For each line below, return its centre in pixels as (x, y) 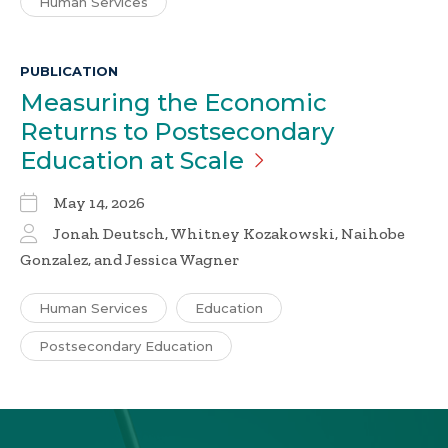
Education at (100, 161)
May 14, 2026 (99, 203)
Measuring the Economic (173, 103)
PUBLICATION (69, 71)
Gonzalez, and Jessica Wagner (129, 260)
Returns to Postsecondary (177, 132)
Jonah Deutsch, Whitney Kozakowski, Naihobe (229, 234)
